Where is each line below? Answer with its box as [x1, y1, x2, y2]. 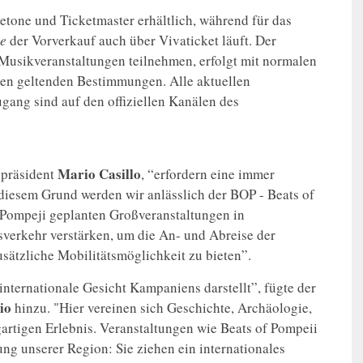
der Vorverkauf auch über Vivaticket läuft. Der [6, 31, 276, 50]
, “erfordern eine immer [141, 164, 275, 184]
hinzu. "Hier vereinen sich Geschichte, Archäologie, [11, 298, 312, 318]
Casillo [99, 164, 141, 185]
